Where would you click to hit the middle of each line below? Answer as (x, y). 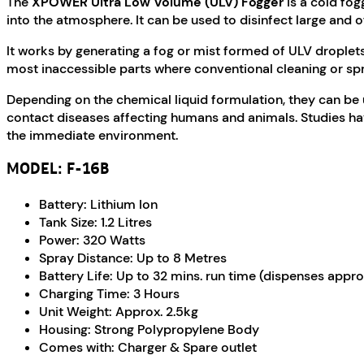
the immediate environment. (92, 136)
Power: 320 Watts (92, 240)
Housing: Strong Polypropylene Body (149, 330)
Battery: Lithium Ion (98, 205)
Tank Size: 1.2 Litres (95, 223)
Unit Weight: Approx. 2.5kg (119, 312)
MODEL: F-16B (58, 170)
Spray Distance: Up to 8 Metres (133, 258)
